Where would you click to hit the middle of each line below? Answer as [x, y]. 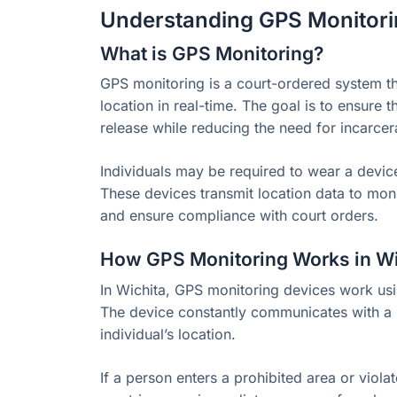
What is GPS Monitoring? [212, 53]
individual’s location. [168, 334]
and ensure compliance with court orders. [239, 216]
